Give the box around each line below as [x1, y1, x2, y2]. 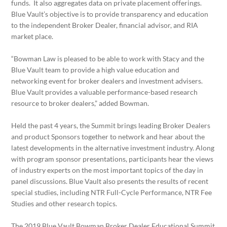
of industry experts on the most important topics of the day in [11, 165, 204, 174]
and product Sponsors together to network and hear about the [11, 132, 205, 141]
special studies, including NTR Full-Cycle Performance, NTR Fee [11, 187, 212, 197]
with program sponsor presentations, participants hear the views [11, 154, 214, 163]
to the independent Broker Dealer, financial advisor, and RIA [11, 20, 199, 29]
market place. [11, 31, 54, 41]
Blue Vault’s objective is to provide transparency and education [11, 9, 209, 18]
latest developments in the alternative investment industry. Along [11, 143, 215, 152]
